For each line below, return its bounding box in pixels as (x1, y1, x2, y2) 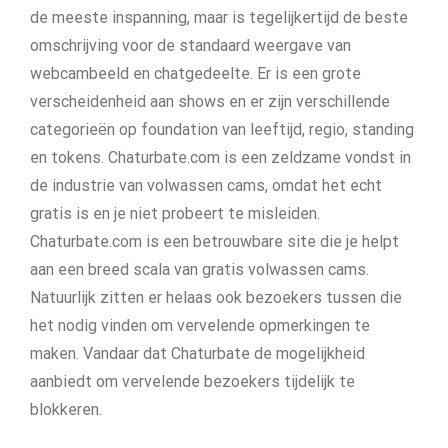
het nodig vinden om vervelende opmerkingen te (30, 316, 370, 335)
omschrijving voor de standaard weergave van (30, 36, 351, 55)
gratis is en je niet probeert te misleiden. (30, 204, 320, 223)
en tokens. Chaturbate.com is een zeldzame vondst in (30, 148, 411, 167)
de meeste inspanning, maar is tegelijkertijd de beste (30, 8, 408, 27)
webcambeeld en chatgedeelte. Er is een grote (30, 64, 361, 83)
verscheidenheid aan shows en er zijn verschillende (30, 92, 390, 111)
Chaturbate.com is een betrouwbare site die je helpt (30, 232, 399, 251)
